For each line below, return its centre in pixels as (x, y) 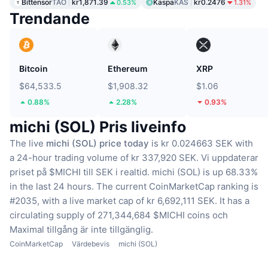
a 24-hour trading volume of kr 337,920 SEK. (104, 158)
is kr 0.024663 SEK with (201, 144)
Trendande (50, 19)
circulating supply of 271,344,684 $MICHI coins (110, 215)
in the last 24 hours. (52, 187)
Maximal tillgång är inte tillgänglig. (81, 230)
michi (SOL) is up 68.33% (205, 172)
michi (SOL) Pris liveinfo (98, 127)
